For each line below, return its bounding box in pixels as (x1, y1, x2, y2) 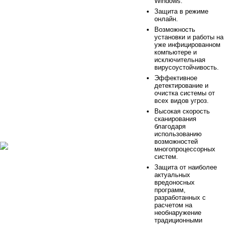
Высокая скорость (154, 107, 210, 115)
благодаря (154, 122, 186, 130)
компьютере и (154, 48, 197, 56)
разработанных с (154, 193, 206, 201)
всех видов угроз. (154, 96, 209, 104)
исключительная (154, 55, 205, 64)
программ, (154, 186, 186, 194)
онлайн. (154, 15, 178, 23)
